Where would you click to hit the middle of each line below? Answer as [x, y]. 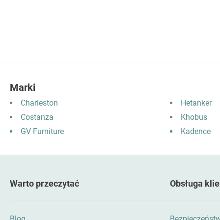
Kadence [196, 132]
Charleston [39, 103]
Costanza [37, 117]
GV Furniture [42, 132]
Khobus [194, 117]
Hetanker [196, 103]
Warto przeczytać [44, 184]
